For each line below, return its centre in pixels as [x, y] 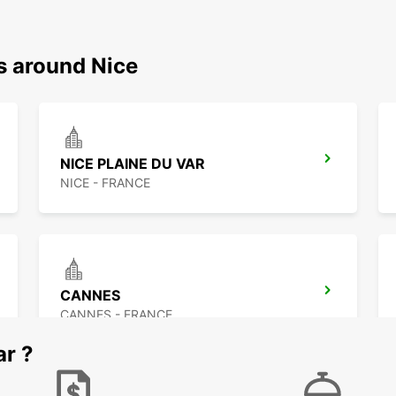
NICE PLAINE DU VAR [133, 164]
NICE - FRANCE [105, 183]
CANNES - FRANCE [116, 315]
